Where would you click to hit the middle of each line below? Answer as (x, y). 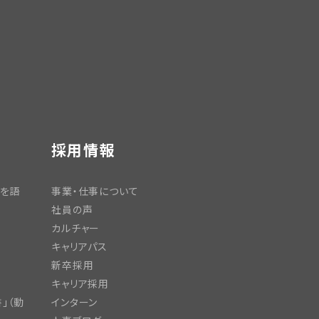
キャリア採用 (80, 283)
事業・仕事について (95, 191)
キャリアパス (80, 246)
